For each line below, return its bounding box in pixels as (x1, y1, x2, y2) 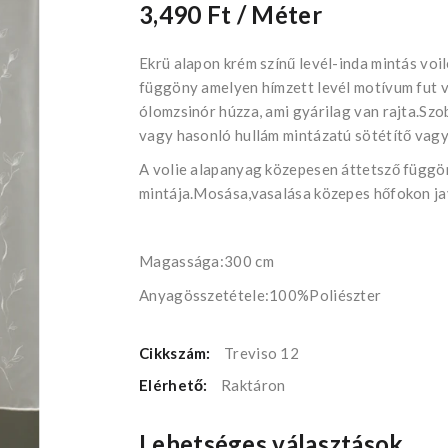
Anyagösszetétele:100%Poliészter (139, 285, 382, 304)
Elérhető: (139, 375, 211, 394)
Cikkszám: (139, 343, 214, 362)
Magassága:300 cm (139, 251, 274, 270)
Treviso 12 (224, 343, 299, 362)
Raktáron (221, 375, 286, 394)
